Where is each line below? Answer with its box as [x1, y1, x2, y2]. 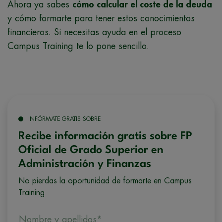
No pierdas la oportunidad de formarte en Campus [18, 176, 192, 185]
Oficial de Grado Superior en [18, 144, 164, 156]
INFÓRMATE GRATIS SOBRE [28, 115, 101, 122]
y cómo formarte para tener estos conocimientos [7, 13, 195, 23]
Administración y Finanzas [18, 158, 151, 169]
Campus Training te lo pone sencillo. [7, 41, 152, 51]
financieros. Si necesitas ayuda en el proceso [7, 27, 181, 37]
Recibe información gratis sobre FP [18, 130, 192, 142]
